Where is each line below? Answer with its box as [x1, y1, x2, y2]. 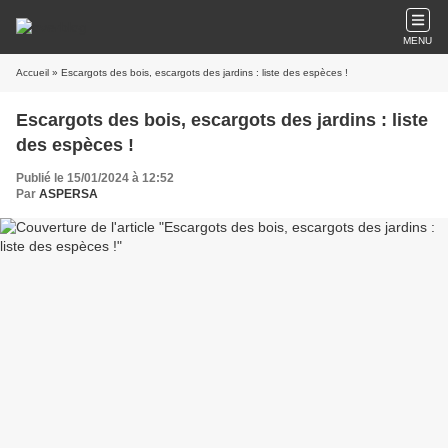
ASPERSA [39, 187, 98, 201]
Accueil [16, 67, 49, 78]
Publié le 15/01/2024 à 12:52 [16, 171, 174, 185]
